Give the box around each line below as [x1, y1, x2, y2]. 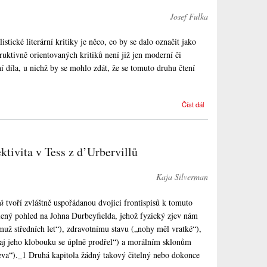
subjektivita [205, 128, 240, 138]
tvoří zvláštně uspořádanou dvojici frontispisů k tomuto [4, 196, 193, 208]
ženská [218, 118, 240, 128]
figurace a [210, 108, 240, 118]
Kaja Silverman [156, 170, 208, 182]
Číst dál [182, 100, 205, 110]
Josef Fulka [170, 10, 208, 22]
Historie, [214, 98, 240, 108]
